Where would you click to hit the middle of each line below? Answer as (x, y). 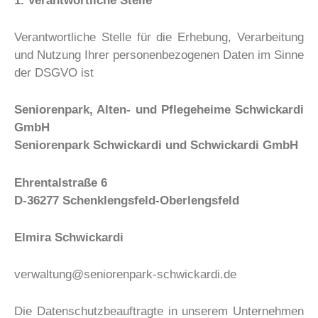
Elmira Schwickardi (69, 237)
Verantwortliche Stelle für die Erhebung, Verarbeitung (159, 38)
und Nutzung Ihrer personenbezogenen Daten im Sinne (159, 55)
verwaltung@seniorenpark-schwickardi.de (125, 274)
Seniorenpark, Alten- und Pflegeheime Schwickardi (159, 110)
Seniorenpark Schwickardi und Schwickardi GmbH (156, 146)
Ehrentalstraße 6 (61, 182)
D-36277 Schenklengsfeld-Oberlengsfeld (127, 200)
